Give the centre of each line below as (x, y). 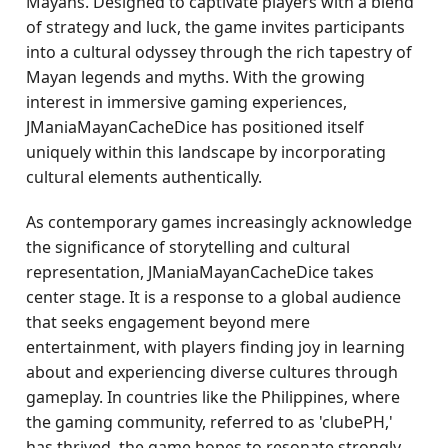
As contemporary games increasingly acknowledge (219, 222)
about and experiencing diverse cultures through (212, 372)
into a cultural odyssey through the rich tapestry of (219, 52)
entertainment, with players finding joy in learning (216, 347)
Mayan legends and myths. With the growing (196, 77)
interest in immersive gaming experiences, (187, 102)
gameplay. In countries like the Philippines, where (213, 397)
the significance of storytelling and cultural (188, 247)
